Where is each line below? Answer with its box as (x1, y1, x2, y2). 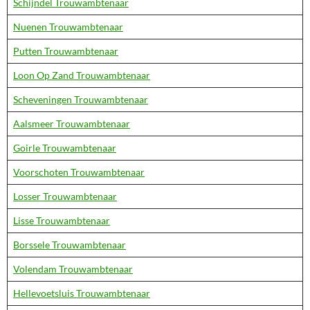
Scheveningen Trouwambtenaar (13, 93, 148, 105)
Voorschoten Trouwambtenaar (13, 166, 145, 178)
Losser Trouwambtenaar (13, 190, 117, 202)
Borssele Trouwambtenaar (13, 239, 126, 250)
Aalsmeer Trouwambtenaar (13, 118, 130, 129)
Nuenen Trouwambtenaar (13, 21, 123, 33)
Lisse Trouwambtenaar (13, 215, 110, 226)
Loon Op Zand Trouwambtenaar (13, 69, 150, 81)
